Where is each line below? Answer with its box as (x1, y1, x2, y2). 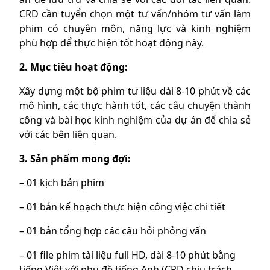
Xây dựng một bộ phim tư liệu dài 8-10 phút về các (19, 84, 251, 98)
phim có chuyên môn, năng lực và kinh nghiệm (19, 22, 251, 36)
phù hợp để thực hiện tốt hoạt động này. (19, 36, 204, 50)
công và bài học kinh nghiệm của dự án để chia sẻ (19, 113, 251, 127)
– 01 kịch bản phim (19, 176, 104, 190)
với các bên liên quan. (19, 128, 117, 142)
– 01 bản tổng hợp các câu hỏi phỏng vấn (19, 224, 206, 238)
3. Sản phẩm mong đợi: (19, 152, 131, 166)
